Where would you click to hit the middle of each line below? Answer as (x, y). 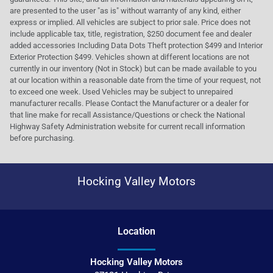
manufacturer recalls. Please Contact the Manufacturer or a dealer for (129, 103)
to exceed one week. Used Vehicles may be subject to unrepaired (121, 91)
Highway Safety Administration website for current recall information (127, 126)
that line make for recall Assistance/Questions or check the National (127, 115)
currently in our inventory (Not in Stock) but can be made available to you (133, 68)
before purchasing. (42, 138)
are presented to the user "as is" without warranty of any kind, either (125, 10)
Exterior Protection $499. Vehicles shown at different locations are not (129, 57)
